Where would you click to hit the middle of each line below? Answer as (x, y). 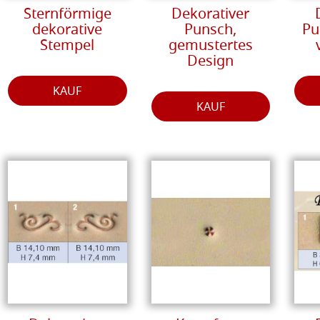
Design (211, 62)
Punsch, (211, 30)
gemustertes (210, 46)
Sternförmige (67, 15)
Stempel (67, 46)
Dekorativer (211, 15)
